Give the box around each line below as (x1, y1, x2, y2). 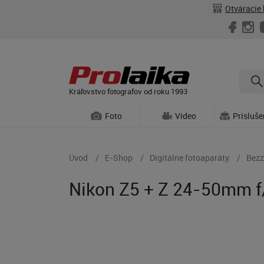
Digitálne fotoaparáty (150, 152, 229, 163)
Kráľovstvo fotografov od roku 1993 (69, 85, 187, 97)
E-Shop (105, 152, 133, 163)
